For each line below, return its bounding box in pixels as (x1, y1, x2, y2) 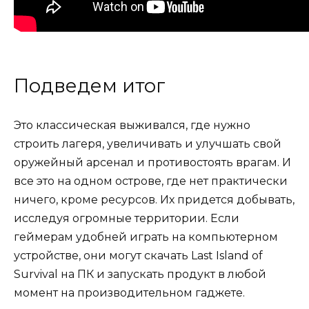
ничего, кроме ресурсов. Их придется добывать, (14, 192, 295, 206)
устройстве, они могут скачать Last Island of (14, 248, 263, 262)
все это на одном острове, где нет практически (14, 174, 288, 188)
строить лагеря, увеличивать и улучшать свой (14, 137, 281, 150)
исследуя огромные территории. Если (14, 211, 239, 225)
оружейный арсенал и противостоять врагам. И (14, 155, 291, 169)
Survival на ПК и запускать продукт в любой (14, 267, 266, 281)
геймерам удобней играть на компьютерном (14, 230, 278, 243)
